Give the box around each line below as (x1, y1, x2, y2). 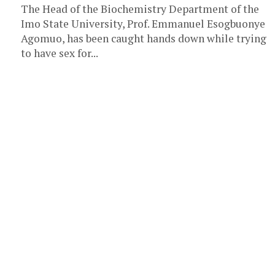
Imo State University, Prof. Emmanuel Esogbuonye (21, 16, 265, 31)
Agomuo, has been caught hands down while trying (21, 31, 266, 45)
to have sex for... (21, 45, 98, 60)
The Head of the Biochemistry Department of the (21, 1, 259, 16)
